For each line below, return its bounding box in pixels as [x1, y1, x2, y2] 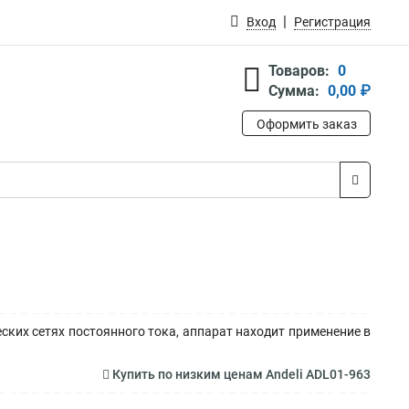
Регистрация [294, 15, 371, 29]
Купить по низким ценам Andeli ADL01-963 [110, 367, 371, 382]
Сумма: [268, 82, 320, 100]
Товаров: [268, 62, 330, 79]
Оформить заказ [256, 117, 357, 131]
